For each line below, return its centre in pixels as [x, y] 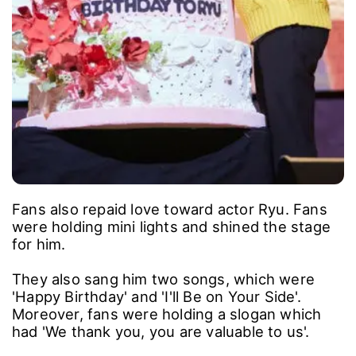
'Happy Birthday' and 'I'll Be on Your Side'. [157, 296]
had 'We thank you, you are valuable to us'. [163, 331]
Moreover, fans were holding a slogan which [167, 313]
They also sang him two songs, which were [164, 279]
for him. [41, 244]
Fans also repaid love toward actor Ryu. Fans [170, 209]
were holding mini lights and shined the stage [172, 226]
